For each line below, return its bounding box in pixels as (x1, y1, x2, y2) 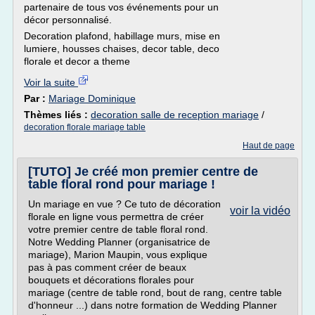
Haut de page (243, 141, 295, 150)
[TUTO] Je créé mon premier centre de (28, 165, 258, 179)
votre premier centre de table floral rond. (28, 224, 208, 235)
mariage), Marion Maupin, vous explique (28, 249, 207, 260)
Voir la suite (24, 77, 78, 88)
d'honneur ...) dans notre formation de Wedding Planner (28, 300, 277, 311)
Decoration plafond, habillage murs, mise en (24, 30, 220, 41)
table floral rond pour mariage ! (28, 177, 215, 191)
